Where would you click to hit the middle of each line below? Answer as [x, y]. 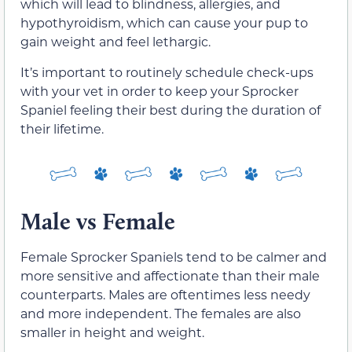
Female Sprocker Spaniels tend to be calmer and [174, 257]
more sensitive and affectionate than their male [170, 276]
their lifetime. [62, 128]
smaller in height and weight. [112, 332]
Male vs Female [98, 222]
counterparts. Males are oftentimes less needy [165, 295]
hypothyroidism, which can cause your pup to [164, 23]
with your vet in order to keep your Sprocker [159, 90]
